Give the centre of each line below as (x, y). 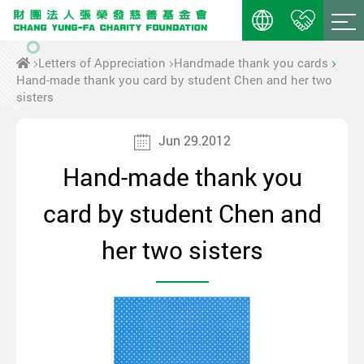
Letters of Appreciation (102, 63)
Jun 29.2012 (194, 140)
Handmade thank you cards (251, 63)
